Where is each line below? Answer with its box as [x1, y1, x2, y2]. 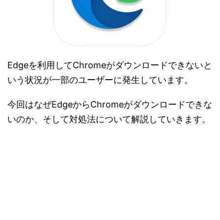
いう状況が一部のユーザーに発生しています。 [7, 74, 193, 85]
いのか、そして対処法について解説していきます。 [7, 113, 211, 124]
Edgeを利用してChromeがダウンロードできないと [7, 59, 212, 70]
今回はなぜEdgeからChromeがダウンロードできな [7, 99, 212, 110]
